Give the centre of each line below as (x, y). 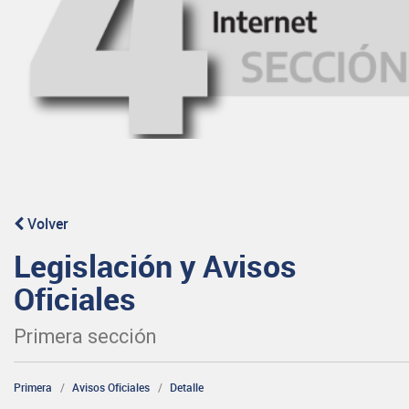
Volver (46, 223)
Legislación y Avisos (155, 265)
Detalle (187, 387)
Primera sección (85, 336)
